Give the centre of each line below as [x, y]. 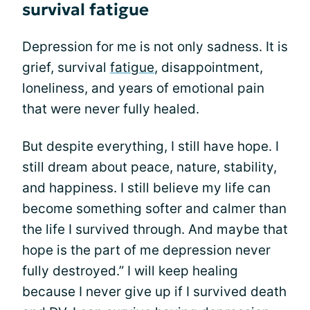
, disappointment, [209, 67]
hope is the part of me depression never [146, 250]
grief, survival [66, 67]
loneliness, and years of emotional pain [143, 88]
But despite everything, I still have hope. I [151, 146]
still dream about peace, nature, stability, [149, 167]
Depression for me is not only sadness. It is [155, 47]
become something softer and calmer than [154, 209]
